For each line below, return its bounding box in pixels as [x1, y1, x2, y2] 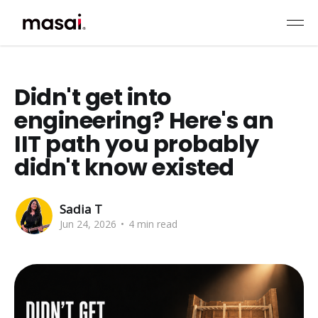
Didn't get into [14, 81, 172, 113]
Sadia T [60, 200, 102, 217]
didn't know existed [14, 151, 234, 183]
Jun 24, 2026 [60, 216, 116, 231]
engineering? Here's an [14, 104, 274, 136]
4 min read [126, 216, 177, 231]
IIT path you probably [14, 128, 259, 160]
